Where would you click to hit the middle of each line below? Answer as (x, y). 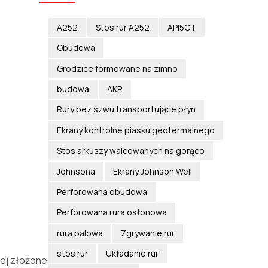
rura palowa (80, 233)
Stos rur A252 (122, 27)
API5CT (182, 27)
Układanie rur (132, 254)
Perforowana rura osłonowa (112, 212)
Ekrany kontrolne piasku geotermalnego (135, 130)
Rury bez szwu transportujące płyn (126, 109)
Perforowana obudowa (102, 191)
